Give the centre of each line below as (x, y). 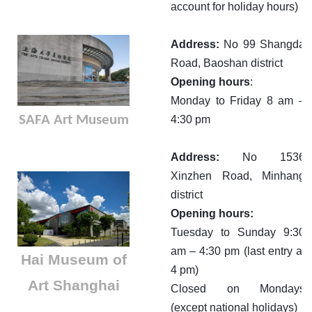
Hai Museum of (73, 259)
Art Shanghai (73, 285)
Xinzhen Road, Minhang (238, 176)
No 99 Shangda (265, 45)
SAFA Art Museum (73, 120)
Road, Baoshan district (227, 63)
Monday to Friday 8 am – (238, 101)
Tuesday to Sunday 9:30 (238, 233)
